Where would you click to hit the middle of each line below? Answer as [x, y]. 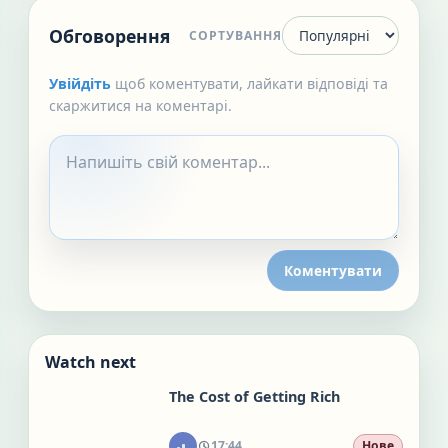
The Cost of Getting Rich [254, 396]
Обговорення [109, 35]
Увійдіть [80, 83]
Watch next [90, 362]
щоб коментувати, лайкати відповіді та [251, 83]
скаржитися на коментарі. [140, 105]
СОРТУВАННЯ [235, 35]
